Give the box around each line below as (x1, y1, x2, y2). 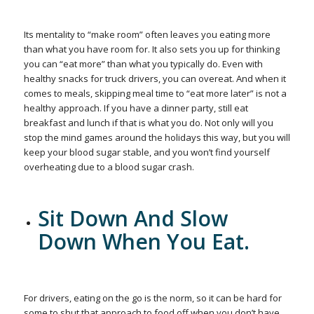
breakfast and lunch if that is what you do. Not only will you (23, 116, 273, 130)
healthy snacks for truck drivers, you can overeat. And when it (23, 72, 286, 86)
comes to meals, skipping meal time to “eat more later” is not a (23, 87, 287, 100)
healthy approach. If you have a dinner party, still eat (23, 102, 248, 115)
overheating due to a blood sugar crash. (23, 161, 196, 174)
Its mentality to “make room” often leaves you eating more (23, 28, 271, 41)
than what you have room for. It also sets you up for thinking (23, 43, 280, 56)
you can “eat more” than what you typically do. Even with (23, 57, 263, 71)
